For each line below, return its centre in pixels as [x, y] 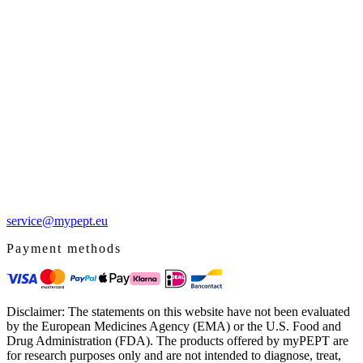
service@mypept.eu [57, 220]
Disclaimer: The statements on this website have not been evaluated [178, 311]
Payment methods [64, 248]
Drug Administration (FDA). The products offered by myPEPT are [177, 340]
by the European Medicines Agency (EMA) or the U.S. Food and [174, 326]
